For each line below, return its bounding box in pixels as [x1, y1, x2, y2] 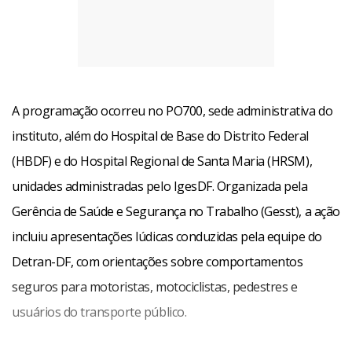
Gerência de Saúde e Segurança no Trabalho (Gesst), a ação [12, 203, 340, 220]
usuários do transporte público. [12, 303, 187, 321]
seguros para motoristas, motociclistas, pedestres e [12, 278, 298, 295]
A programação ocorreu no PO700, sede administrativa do [12, 102, 333, 119]
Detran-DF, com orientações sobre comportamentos [12, 253, 303, 270]
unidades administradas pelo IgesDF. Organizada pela [12, 178, 308, 195]
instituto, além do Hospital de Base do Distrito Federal [12, 127, 309, 145]
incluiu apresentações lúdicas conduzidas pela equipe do [12, 228, 322, 245]
